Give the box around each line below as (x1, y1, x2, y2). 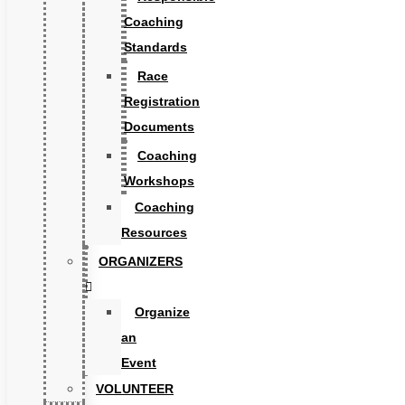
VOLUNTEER (96, 381, 174, 396)
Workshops (124, 174, 194, 188)
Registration (124, 94, 200, 108)
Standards (124, 40, 187, 54)
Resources (121, 225, 187, 240)
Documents (124, 119, 194, 134)
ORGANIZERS (99, 254, 183, 268)
